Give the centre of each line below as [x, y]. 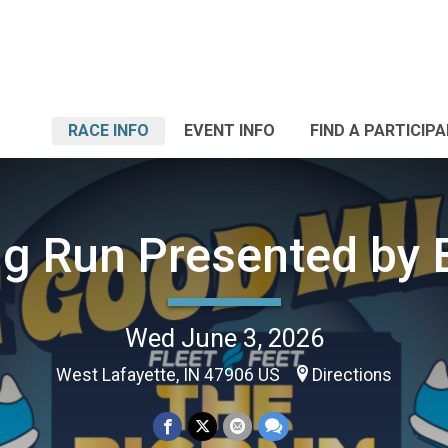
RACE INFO [108, 130]
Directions [352, 374]
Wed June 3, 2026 [224, 337]
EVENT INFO [229, 130]
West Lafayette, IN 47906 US [170, 374]
